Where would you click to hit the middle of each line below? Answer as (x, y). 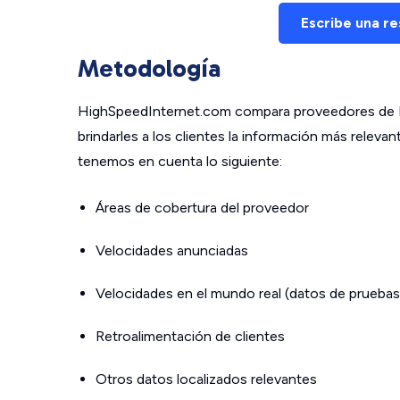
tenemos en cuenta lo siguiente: (180, 161)
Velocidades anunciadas (172, 250)
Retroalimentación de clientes (190, 336)
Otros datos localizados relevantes (206, 379)
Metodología (149, 68)
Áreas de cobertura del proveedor (202, 208)
